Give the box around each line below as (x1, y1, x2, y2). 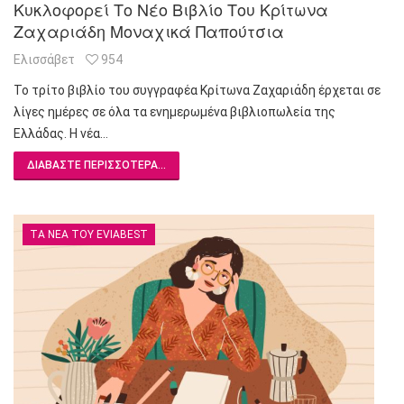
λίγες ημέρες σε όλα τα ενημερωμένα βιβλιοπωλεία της (14, 104, 335, 119)
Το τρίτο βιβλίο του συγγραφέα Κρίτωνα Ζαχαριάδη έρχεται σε (14, 82, 381, 97)
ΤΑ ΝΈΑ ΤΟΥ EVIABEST (30, 227, 148, 241)
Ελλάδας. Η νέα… (14, 125, 108, 141)
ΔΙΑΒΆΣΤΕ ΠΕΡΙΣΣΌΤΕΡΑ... (27, 158, 166, 171)
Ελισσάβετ (14, 51, 75, 67)
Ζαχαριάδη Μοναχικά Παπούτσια (14, 18, 284, 42)
